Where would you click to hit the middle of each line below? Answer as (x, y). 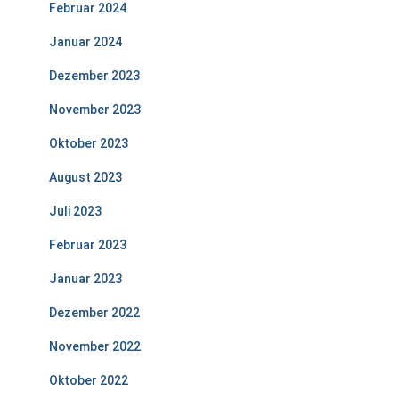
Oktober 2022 (89, 380)
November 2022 (95, 346)
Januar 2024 (85, 42)
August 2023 (85, 177)
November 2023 (95, 110)
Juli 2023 (75, 211)
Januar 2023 (85, 279)
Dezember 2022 (94, 313)
